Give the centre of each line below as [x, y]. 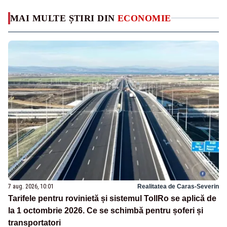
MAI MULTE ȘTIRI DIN [64, 18]
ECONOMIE [144, 18]
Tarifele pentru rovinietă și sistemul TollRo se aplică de [112, 199]
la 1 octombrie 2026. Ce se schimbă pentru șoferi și [106, 211]
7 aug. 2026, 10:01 [31, 187]
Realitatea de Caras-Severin [178, 187]
